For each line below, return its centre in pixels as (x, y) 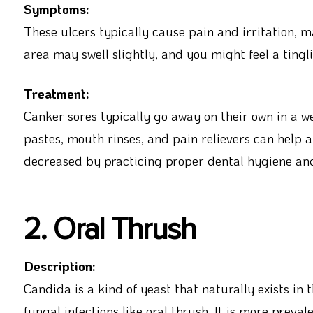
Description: (59, 266)
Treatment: (56, 94)
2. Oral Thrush (110, 229)
